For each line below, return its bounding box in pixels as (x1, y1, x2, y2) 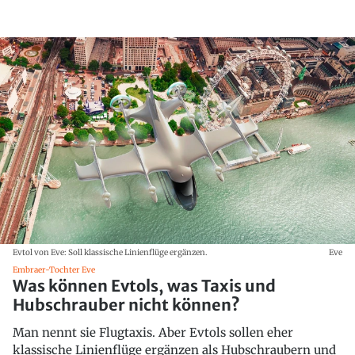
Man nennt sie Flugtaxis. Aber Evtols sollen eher (13, 324, 293, 340)
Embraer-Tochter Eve (13, 264, 95, 275)
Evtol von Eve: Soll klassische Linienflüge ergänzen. (13, 246, 208, 258)
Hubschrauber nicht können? (13, 294, 240, 315)
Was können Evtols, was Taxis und (13, 275, 276, 296)
